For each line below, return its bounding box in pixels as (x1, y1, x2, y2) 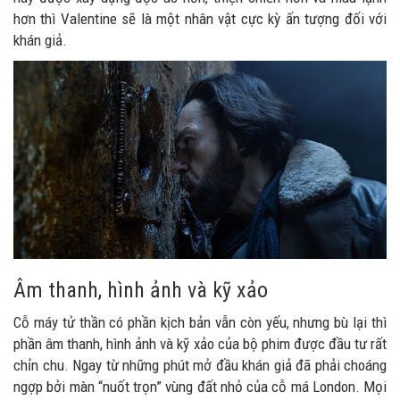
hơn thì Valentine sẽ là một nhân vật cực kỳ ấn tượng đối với (13, 10, 387, 29)
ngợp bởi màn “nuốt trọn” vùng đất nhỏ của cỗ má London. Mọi (13, 377, 387, 396)
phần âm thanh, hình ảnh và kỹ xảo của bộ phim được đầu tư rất (13, 334, 387, 353)
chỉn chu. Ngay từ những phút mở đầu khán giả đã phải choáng (13, 355, 387, 374)
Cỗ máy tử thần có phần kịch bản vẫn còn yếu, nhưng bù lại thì (13, 312, 387, 331)
